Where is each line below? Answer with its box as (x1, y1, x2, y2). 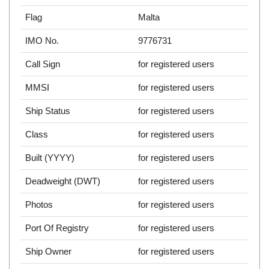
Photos (25, 199, 53, 210)
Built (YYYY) (25, 153, 75, 163)
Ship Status (25, 106, 71, 116)
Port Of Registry (25, 223, 89, 234)
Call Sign (25, 59, 61, 70)
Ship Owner (25, 246, 72, 257)
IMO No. (25, 35, 59, 46)
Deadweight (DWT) (25, 176, 101, 187)
